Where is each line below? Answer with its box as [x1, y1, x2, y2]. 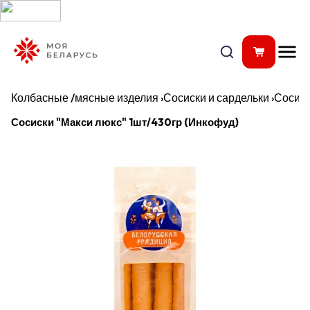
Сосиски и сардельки [163, 91, 269, 104]
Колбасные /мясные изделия [11, 91, 158, 104]
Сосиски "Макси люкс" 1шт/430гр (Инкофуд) [11, 116, 239, 129]
